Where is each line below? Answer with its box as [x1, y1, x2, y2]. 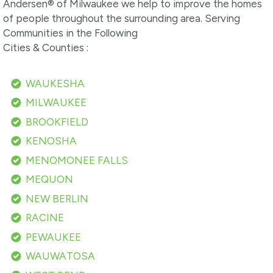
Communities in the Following [3, 26, 138, 39]
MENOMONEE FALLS [25, 154, 128, 166]
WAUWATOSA [25, 250, 95, 263]
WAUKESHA [25, 77, 85, 90]
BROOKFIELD [25, 115, 88, 128]
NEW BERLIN [25, 192, 88, 205]
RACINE [25, 211, 64, 224]
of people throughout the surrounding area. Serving [3, 12, 240, 24]
